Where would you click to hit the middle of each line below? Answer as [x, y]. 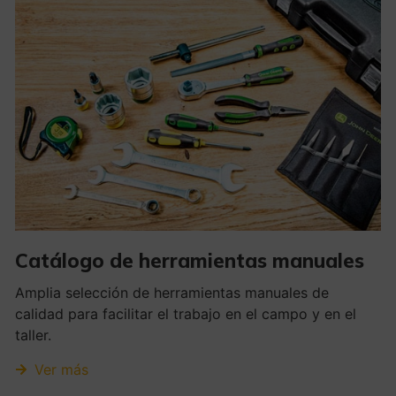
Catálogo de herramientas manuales [189, 261]
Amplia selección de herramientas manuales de [171, 293]
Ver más [62, 370]
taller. [33, 335]
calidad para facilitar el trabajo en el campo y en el [185, 314]
